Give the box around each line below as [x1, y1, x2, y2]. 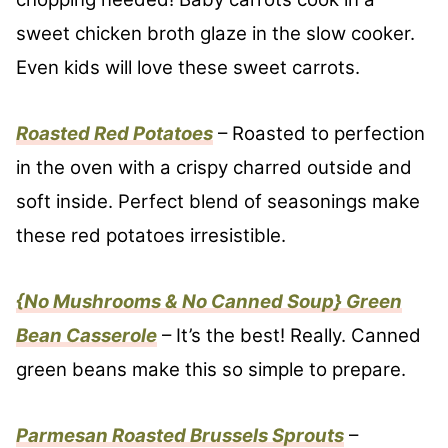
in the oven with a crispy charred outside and [16, 156, 412, 180]
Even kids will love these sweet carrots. [16, 56, 365, 80]
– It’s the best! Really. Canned [157, 324, 421, 348]
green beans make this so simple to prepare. [16, 358, 411, 382]
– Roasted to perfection [218, 122, 425, 146]
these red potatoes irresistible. [16, 224, 291, 248]
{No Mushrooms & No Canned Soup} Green [16, 290, 402, 314]
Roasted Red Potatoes [16, 122, 213, 146]
